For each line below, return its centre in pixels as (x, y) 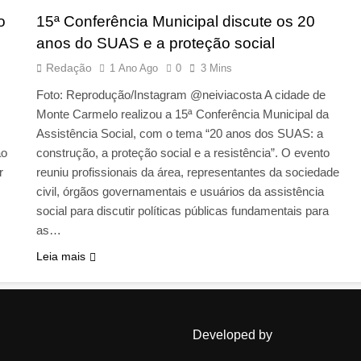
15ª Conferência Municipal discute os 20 (175, 22)
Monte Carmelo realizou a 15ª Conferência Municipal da (182, 114)
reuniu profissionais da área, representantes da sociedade (187, 172)
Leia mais (60, 257)
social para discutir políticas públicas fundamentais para (182, 211)
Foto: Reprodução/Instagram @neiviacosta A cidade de (180, 95)
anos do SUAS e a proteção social (155, 44)
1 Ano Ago (133, 68)
